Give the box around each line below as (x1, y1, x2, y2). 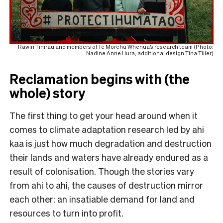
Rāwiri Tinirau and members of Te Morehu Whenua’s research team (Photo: (18, 43, 214, 50)
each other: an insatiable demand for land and (9, 193, 195, 205)
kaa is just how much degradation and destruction (9, 137, 212, 149)
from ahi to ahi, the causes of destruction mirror (9, 179, 203, 191)
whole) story (9, 84, 88, 101)
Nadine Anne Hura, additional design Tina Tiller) (86, 49, 214, 57)
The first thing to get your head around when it (9, 109, 198, 121)
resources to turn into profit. (9, 207, 125, 219)
